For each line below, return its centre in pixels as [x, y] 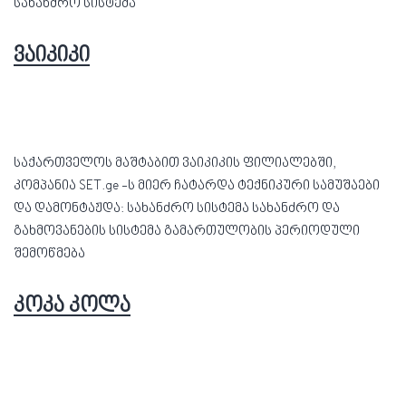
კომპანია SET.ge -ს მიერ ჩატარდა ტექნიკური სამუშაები [197, 186]
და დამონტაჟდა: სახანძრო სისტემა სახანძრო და [177, 209]
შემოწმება [49, 254]
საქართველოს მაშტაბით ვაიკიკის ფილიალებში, [175, 164]
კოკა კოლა [72, 306]
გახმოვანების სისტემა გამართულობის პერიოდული [187, 232]
